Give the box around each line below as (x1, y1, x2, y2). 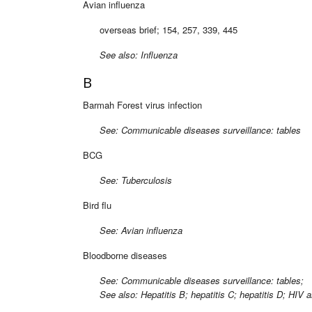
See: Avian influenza (83, 223, 182, 237)
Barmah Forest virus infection (83, 97, 202, 111)
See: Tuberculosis (83, 173, 172, 187)
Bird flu (83, 198, 111, 212)
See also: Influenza (83, 47, 178, 61)
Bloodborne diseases (83, 248, 167, 262)
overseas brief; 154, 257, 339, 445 (83, 22, 237, 36)
